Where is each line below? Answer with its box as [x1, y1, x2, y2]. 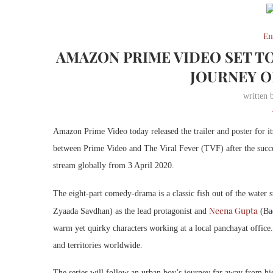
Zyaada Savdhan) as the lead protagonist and [53, 206, 209, 216]
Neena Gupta [209, 204, 258, 216]
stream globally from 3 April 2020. [53, 160, 174, 170]
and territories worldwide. [53, 240, 143, 250]
